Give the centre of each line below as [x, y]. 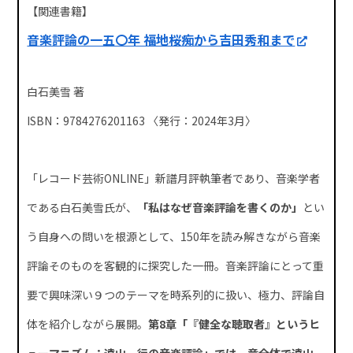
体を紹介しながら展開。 [88, 323]
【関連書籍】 [60, 11]
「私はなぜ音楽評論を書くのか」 [220, 207]
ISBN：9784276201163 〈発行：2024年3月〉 [142, 120]
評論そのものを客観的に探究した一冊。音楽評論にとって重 [176, 265]
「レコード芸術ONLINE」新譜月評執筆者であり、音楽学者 [174, 178]
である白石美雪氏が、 [82, 207]
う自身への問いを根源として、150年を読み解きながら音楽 [174, 236]
